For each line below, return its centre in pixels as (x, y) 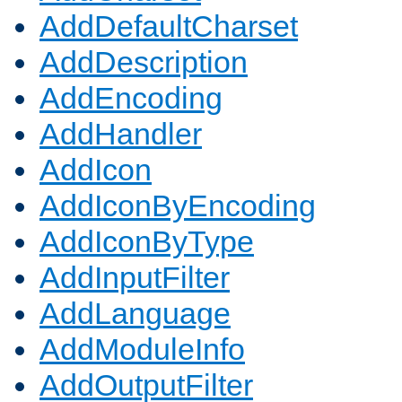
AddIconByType (147, 242)
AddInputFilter (135, 278)
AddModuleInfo (142, 350)
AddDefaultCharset (169, 26)
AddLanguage (135, 314)
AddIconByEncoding (178, 206)
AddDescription (144, 62)
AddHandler (121, 134)
